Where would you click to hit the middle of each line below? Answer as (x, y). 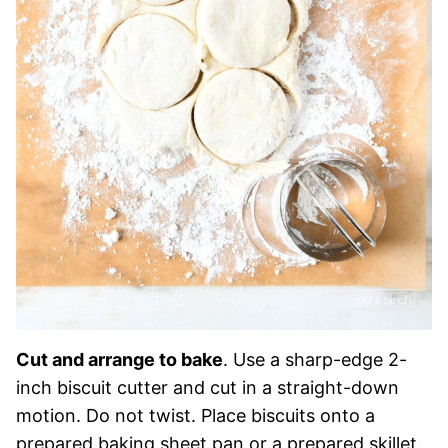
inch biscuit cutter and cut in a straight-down (207, 387)
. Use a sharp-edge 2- (315, 359)
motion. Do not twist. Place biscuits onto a (195, 415)
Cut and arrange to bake (119, 359)
